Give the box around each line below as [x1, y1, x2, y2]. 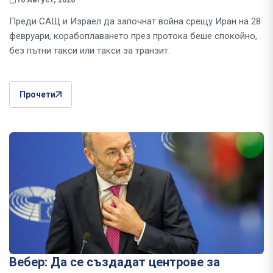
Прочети [19, 89, 55, 99]
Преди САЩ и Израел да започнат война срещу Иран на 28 [9, 15, 261, 27]
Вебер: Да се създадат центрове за [9, 254, 220, 269]
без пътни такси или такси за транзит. [9, 44, 170, 56]
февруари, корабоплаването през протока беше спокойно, [9, 30, 257, 41]
